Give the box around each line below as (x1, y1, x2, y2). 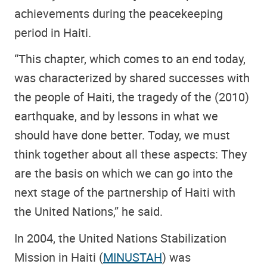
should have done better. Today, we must (14, 127, 230, 144)
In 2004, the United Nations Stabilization (14, 229, 226, 246)
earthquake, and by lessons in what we (14, 108, 218, 125)
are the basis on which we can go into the (14, 165, 233, 182)
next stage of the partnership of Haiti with (14, 184, 235, 201)
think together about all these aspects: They (14, 146, 247, 163)
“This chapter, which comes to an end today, (14, 51, 246, 67)
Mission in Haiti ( (14, 249, 103, 265)
